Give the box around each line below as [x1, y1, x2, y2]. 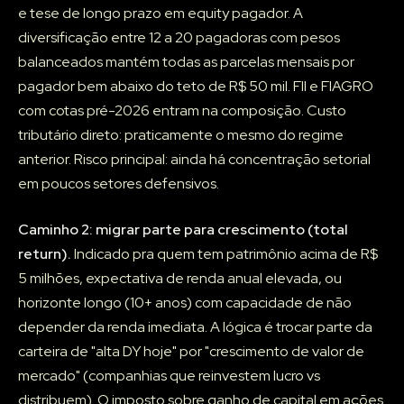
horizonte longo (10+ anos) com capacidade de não [18, 293, 352, 313]
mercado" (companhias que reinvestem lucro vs [18, 366, 320, 386]
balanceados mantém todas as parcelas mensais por [18, 52, 354, 72]
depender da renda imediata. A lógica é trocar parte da [18, 317, 372, 337]
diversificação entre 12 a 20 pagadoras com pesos [18, 28, 340, 48]
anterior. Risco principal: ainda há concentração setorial [18, 150, 371, 170]
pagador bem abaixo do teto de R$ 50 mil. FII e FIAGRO [18, 77, 373, 96]
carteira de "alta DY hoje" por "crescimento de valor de [18, 342, 364, 362]
